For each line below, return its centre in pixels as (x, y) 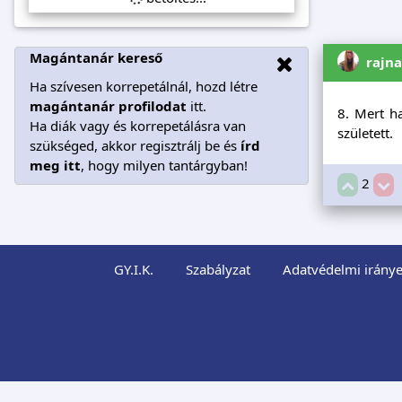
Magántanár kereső (96, 57)
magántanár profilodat (108, 105)
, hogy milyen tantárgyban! (164, 165)
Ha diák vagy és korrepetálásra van (138, 125)
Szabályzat (218, 270)
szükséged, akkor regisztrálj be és (135, 145)
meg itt (55, 165)
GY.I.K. (133, 270)
